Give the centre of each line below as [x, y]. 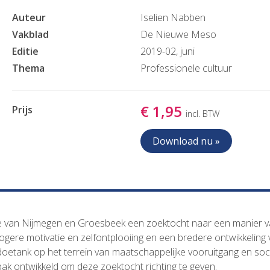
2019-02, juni [167, 51]
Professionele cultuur [186, 68]
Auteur [29, 17]
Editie [25, 51]
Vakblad [30, 34]
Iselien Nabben [173, 17]
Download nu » [186, 141]
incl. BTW [202, 114]
